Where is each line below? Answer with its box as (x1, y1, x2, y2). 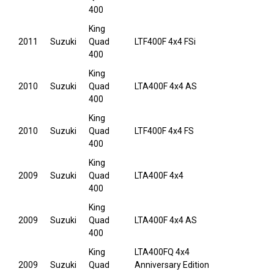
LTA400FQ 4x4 (135, 247, 190, 257)
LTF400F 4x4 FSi (135, 37, 196, 47)
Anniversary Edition (135, 260, 209, 270)
